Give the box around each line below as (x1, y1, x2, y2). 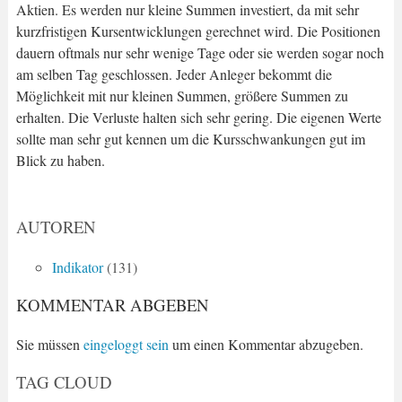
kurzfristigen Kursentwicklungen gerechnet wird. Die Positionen (15, 21, 380, 40)
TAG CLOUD (15, 371, 112, 394)
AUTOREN (15, 214, 96, 238)
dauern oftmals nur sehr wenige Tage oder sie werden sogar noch (15, 42, 384, 62)
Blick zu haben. (15, 150, 105, 170)
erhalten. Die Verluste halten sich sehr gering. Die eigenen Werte (15, 107, 381, 127)
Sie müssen (15, 335, 83, 354)
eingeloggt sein (83, 335, 169, 354)
